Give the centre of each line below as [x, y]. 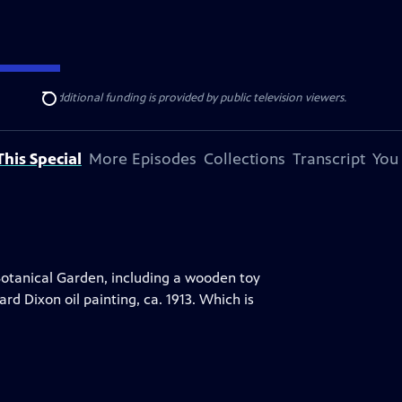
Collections [245, 159]
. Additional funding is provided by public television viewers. [195, 98]
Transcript [329, 159]
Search [63, 109]
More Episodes [143, 159]
